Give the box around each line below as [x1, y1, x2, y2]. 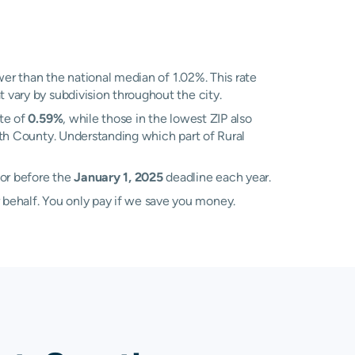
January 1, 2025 [74, 170, 163, 185]
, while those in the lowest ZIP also [63, 111, 252, 126]
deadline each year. [162, 170, 271, 185]
